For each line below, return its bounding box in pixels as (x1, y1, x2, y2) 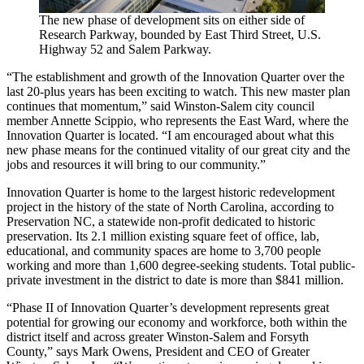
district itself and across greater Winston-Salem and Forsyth (6, 329, 309, 344)
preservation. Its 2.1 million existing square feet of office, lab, (6, 228, 319, 243)
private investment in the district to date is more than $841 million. (6, 272, 344, 287)
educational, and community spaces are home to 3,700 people (6, 243, 321, 258)
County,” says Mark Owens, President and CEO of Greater (6, 344, 310, 358)
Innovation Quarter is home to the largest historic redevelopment (6, 184, 335, 199)
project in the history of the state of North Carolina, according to (6, 199, 334, 214)
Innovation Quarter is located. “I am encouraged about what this (6, 128, 334, 142)
